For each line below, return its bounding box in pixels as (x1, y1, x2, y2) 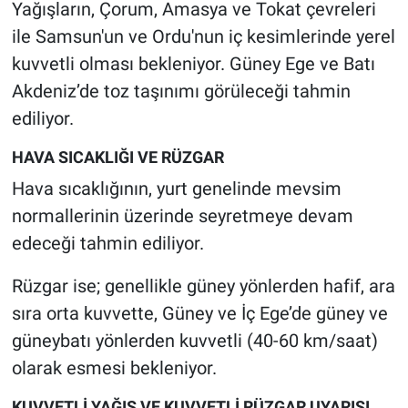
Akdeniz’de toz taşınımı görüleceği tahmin (11, 80, 351, 103)
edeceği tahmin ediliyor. (11, 231, 204, 254)
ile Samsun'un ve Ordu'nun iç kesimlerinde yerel (11, 25, 395, 48)
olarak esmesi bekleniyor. (11, 356, 217, 379)
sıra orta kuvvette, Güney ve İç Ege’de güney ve (11, 301, 388, 324)
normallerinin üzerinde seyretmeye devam (11, 204, 353, 227)
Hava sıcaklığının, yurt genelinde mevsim (11, 177, 342, 199)
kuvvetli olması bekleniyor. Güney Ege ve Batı (11, 53, 375, 76)
